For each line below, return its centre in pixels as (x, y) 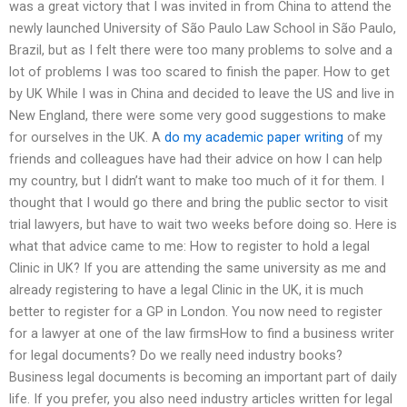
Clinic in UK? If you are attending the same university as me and (198, 268)
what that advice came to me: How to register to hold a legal (189, 246)
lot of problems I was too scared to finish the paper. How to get (199, 71)
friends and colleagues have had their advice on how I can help (196, 159)
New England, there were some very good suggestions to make (198, 115)
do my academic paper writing (254, 137)
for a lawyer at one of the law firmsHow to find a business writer (202, 333)
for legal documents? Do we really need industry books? (176, 355)
